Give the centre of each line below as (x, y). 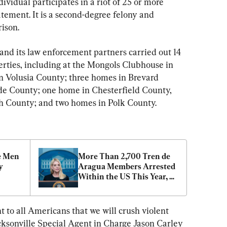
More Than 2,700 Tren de (124, 156)
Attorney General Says (119, 186)
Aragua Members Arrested (127, 166)
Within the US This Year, (123, 176)
